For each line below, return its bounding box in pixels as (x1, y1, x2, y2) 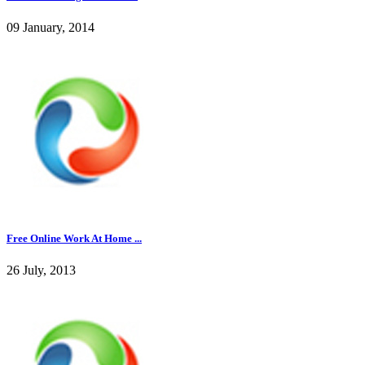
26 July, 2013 (7, 262, 76, 277)
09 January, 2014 (7, 20, 95, 35)
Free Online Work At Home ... (7, 231, 142, 244)
